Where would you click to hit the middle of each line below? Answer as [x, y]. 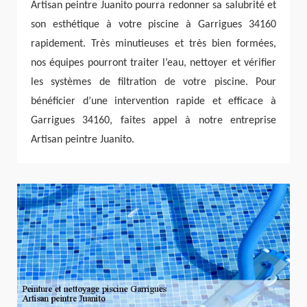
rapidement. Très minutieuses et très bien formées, [153, 44]
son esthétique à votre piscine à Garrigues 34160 [153, 24]
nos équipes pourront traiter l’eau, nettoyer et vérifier [153, 63]
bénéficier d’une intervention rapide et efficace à [153, 101]
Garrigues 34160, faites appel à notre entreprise [153, 120]
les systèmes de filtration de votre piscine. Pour [153, 82]
